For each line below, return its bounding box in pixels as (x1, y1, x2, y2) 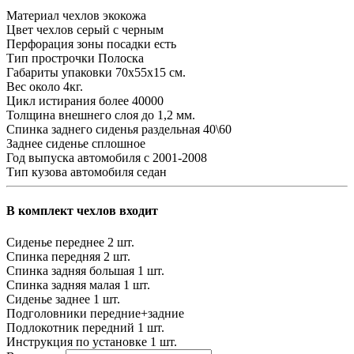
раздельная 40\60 (141, 122, 232, 137)
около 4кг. (29, 80, 83, 94)
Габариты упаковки (6, 66, 112, 80)
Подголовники (6, 306, 87, 320)
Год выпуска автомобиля (6, 151, 141, 165)
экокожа (103, 9, 146, 23)
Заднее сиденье (6, 137, 88, 151)
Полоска (98, 51, 144, 66)
